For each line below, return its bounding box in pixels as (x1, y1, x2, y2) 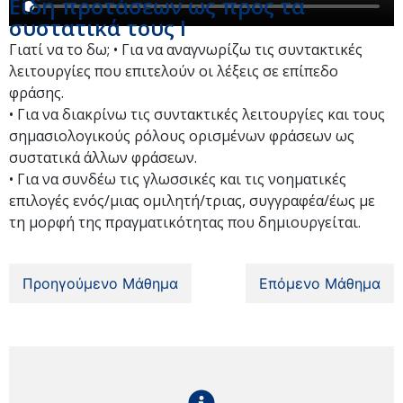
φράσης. (9, 83, 64, 103)
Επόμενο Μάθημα (259, 274, 381, 293)
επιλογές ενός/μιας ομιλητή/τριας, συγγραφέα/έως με (9, 191, 375, 210)
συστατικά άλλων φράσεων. (9, 148, 197, 167)
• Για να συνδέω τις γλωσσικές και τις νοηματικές (9, 169, 346, 189)
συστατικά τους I (9, 13, 186, 42)
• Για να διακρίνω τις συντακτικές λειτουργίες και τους (9, 104, 385, 124)
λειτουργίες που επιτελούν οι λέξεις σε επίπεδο (9, 61, 338, 81)
